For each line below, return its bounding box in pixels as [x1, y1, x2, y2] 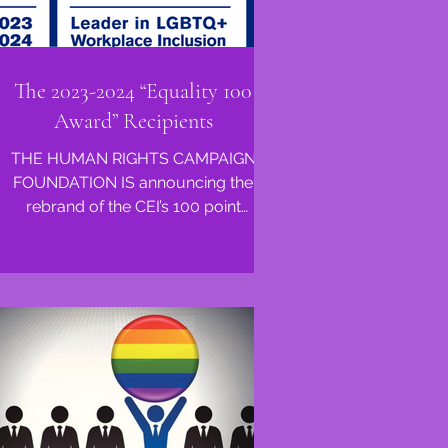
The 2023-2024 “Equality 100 [14, 78, 252, 105]
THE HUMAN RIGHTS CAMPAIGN [10, 149, 256, 169]
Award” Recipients [53, 108, 213, 135]
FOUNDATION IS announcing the [13, 173, 253, 193]
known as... [93, 245, 173, 265]
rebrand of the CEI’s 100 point [25, 197, 241, 217]
